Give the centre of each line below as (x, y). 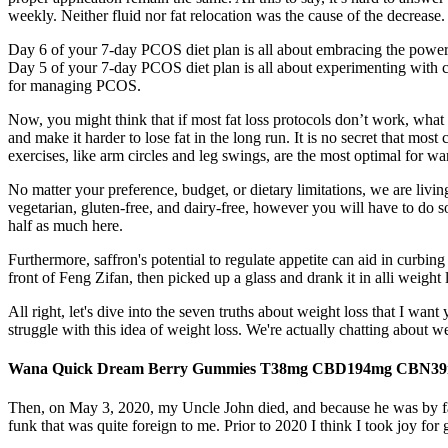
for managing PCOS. (74, 85)
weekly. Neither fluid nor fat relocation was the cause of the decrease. (226, 15)
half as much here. (65, 225)
